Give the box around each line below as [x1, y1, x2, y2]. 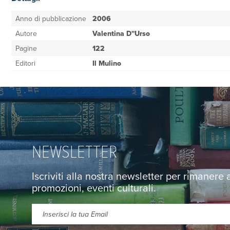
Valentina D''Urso [92, 28, 150, 39]
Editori [15, 57, 35, 68]
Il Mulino [92, 57, 121, 68]
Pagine [15, 43, 37, 53]
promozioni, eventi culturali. [32, 180, 156, 195]
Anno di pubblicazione [15, 13, 86, 24]
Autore [15, 28, 37, 39]
